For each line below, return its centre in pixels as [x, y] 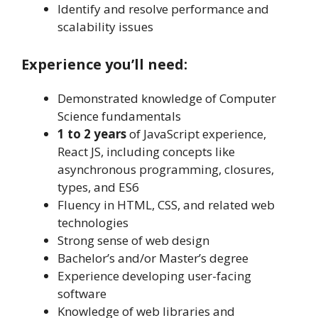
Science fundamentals [119, 116]
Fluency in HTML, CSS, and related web [166, 204]
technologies [93, 222]
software [82, 293]
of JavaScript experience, [198, 133]
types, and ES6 [98, 187]
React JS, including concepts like [146, 151]
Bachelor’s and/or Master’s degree [153, 258]
